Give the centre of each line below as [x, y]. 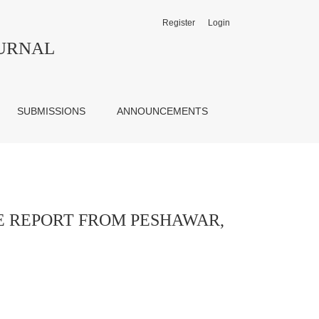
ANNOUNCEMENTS [163, 111]
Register [179, 23]
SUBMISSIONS [52, 111]
